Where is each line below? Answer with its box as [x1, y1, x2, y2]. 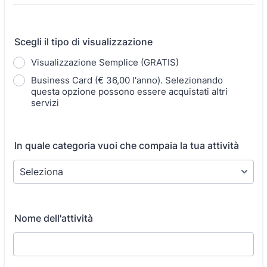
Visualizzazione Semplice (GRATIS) [31, 57, 179, 68]
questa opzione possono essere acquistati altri [31, 86, 228, 97]
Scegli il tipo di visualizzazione [14, 36, 153, 48]
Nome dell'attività [14, 212, 93, 224]
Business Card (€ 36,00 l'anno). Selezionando [31, 74, 223, 86]
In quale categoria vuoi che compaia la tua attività [14, 139, 239, 151]
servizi [31, 97, 59, 108]
